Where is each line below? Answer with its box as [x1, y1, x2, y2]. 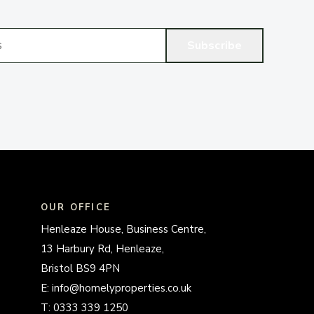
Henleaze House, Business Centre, [40, 222, 206, 237]
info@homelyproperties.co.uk [51, 281, 191, 296]
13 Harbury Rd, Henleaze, [40, 242, 164, 257]
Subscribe [186, 37, 243, 53]
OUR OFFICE [40, 201, 111, 214]
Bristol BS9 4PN [40, 261, 120, 276]
